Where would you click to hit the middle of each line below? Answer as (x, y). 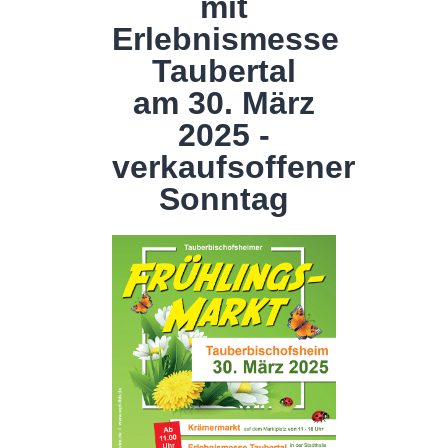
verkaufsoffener (233, 166)
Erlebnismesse (225, 38)
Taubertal (224, 70)
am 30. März (224, 102)
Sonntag (224, 198)
